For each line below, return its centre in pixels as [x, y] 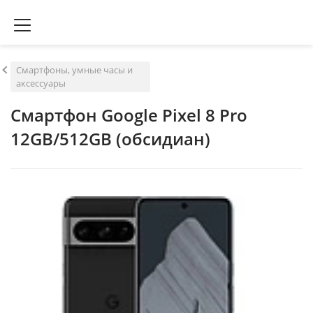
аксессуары [41, 83]
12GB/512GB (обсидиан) [110, 139]
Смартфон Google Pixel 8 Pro [129, 115]
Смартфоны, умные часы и [74, 70]
